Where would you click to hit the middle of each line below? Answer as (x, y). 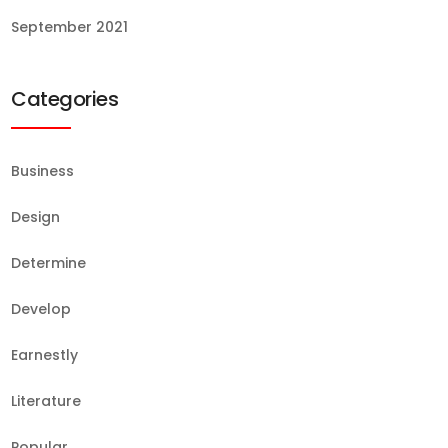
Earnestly (44, 355)
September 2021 (69, 27)
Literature (46, 401)
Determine (48, 263)
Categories (64, 99)
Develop (41, 309)
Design (35, 217)
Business (42, 171)
